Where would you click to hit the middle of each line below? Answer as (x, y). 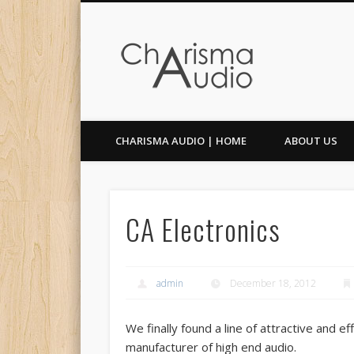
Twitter (119, 58)
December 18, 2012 (273, 283)
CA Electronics (203, 228)
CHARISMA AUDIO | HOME (181, 141)
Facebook (94, 58)
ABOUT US (311, 141)
